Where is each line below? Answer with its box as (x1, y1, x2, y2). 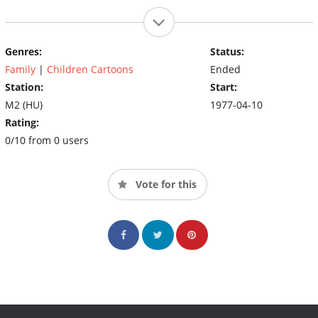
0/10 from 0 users (5, 133, 89, 147)
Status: (209, 44, 244, 58)
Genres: (5, 44, 42, 58)
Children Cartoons (47, 62, 133, 76)
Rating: (5, 115, 39, 129)
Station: (5, 79, 43, 94)
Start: (209, 79, 237, 94)
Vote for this (133, 177, 197, 191)
